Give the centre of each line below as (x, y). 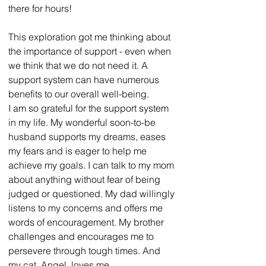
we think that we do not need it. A (79, 65)
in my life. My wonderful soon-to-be (83, 122)
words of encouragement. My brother (87, 222)
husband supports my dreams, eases (88, 136)
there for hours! (40, 8)
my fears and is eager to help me (79, 151)
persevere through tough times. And (85, 250)
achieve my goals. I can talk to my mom (92, 165)
